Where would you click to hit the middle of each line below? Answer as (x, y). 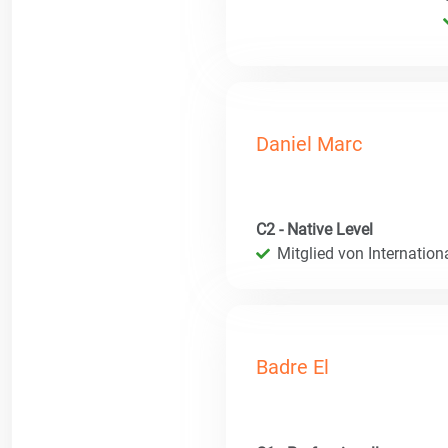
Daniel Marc (309, 143)
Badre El (292, 367)
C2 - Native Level (314, 230)
